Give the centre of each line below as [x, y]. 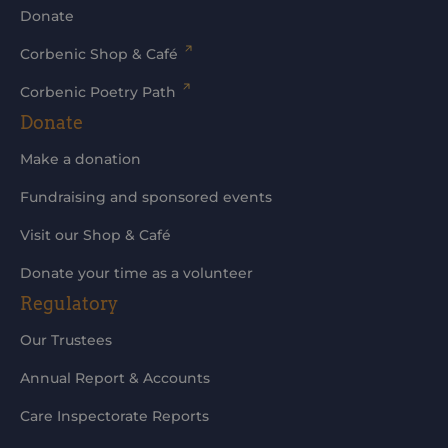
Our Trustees [66, 340]
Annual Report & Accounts [115, 378]
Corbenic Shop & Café [99, 54]
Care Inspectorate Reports [114, 416]
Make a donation [80, 159]
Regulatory [69, 303]
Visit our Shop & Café [95, 235]
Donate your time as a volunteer [136, 273]
